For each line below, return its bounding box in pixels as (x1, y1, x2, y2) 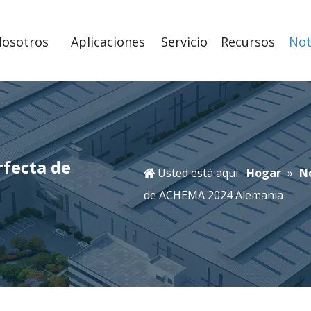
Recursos (220, 33, 275, 50)
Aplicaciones (71, 33, 146, 50)
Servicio (160, 33, 208, 50)
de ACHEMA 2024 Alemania (144, 187, 284, 203)
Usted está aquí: (155, 165, 244, 181)
